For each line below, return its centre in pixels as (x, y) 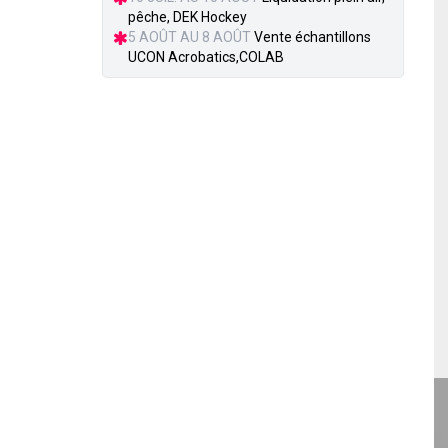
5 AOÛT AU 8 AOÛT (189, 37)
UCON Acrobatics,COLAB (206, 57)
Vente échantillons (312, 37)
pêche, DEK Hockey (187, 17)
